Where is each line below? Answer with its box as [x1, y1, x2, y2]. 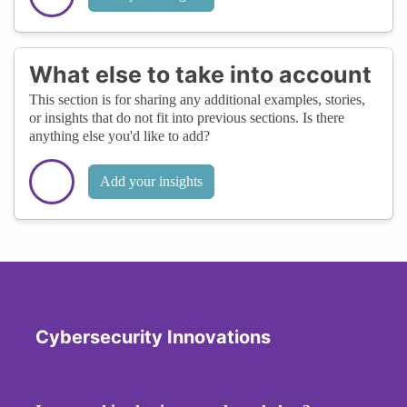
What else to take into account [29, 60, 372, 88]
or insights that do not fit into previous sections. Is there [29, 109, 344, 125]
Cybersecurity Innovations [35, 325, 271, 348]
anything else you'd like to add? [29, 127, 210, 144]
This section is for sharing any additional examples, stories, [29, 91, 365, 107]
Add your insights [100, 173, 203, 189]
